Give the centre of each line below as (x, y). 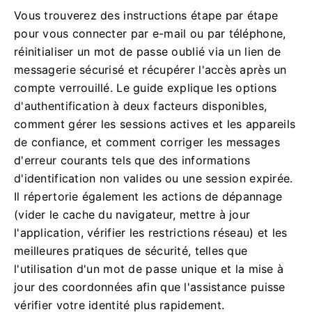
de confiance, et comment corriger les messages (147, 142)
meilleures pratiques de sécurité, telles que (131, 251)
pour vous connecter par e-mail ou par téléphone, (150, 33)
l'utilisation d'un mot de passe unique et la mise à (149, 269)
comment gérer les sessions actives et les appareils (155, 124)
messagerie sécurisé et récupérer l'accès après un (150, 70)
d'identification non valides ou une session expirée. (154, 178)
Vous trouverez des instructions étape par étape (146, 15)
